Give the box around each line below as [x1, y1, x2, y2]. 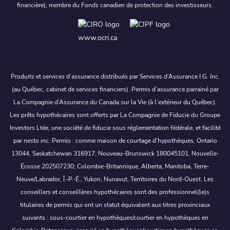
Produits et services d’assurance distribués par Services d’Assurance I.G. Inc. [10, 72, 220, 81]
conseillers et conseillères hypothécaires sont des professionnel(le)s [21, 187, 209, 196]
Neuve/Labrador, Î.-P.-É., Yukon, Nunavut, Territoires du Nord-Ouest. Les [16, 175, 214, 183]
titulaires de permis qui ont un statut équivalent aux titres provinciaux [20, 200, 210, 209]
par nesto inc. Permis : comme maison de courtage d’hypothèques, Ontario [13, 136, 217, 145]
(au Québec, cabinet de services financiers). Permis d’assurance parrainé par [11, 85, 219, 93]
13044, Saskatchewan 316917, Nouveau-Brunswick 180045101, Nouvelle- [11, 149, 219, 158]
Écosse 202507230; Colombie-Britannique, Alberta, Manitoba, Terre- [21, 162, 209, 170]
